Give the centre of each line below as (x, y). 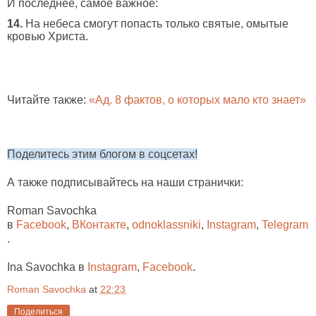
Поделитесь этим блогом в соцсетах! (102, 154)
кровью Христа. (49, 36)
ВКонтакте (99, 224)
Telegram (285, 224)
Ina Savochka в (47, 267)
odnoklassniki (166, 224)
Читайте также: (48, 99)
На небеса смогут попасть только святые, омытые (156, 23)
